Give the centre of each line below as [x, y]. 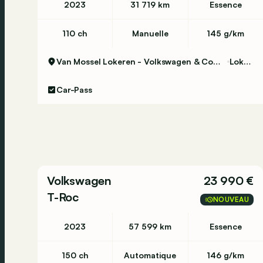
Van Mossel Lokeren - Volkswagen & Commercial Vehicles [216, 61]
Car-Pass [74, 90]
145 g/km [226, 33]
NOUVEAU [231, 199]
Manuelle [150, 33]
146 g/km [226, 255]
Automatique [150, 255]
